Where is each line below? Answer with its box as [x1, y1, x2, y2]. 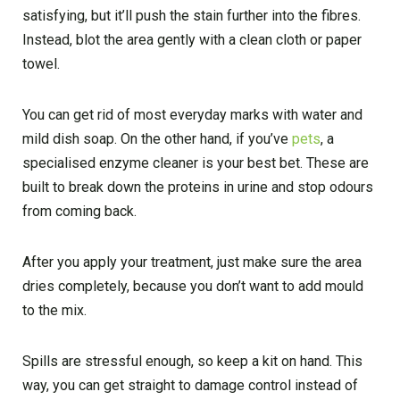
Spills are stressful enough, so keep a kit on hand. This [22, 352, 362, 370]
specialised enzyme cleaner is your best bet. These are [22, 154, 369, 171]
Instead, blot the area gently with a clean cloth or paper [22, 30, 362, 48]
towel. [22, 54, 60, 72]
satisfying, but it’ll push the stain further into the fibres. [22, 6, 361, 24]
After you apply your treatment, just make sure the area [22, 253, 362, 271]
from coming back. [22, 202, 137, 220]
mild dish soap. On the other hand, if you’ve [22, 129, 292, 147]
